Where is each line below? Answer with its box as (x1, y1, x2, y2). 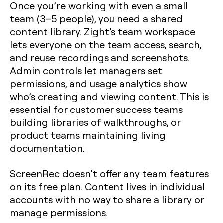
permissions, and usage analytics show (10, 77, 187, 90)
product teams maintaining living (10, 128, 166, 141)
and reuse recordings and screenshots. (10, 51, 189, 64)
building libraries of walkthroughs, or (10, 115, 180, 128)
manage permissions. (10, 206, 108, 219)
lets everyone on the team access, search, (10, 38, 201, 51)
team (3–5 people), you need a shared (10, 12, 183, 25)
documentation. (10, 141, 85, 154)
